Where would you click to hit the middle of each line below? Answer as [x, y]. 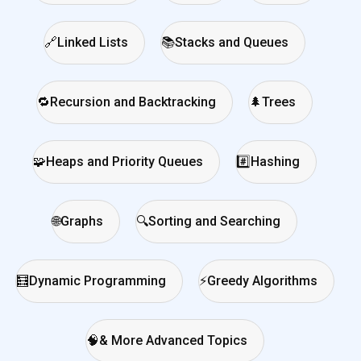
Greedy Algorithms [262, 281]
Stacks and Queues [232, 43]
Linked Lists [93, 43]
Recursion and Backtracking [133, 102]
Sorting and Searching [214, 222]
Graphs [82, 222]
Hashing [275, 162]
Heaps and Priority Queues [124, 162]
